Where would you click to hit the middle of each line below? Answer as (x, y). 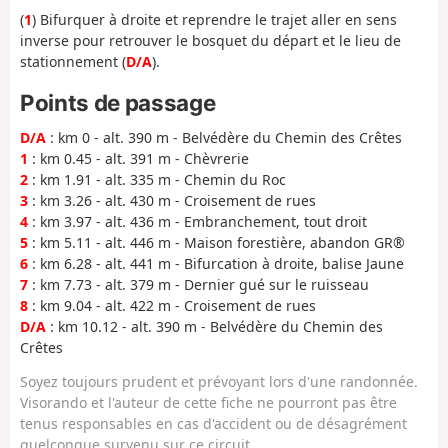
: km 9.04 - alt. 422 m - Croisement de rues (172, 305)
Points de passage (118, 102)
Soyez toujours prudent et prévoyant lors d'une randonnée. (219, 381)
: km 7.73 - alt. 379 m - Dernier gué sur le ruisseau (198, 284)
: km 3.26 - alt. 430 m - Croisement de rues (172, 200)
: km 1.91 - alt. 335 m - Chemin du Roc (157, 179)
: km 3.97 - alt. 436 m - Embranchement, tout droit (197, 221)
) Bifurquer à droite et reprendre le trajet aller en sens (214, 20)
